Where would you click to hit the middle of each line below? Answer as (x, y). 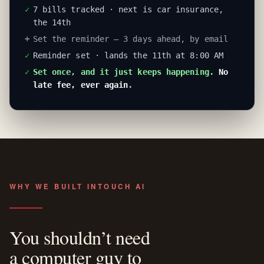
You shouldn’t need (80, 237)
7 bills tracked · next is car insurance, (128, 9)
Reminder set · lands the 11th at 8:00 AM (128, 55)
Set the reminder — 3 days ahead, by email (130, 39)
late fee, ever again (80, 85)
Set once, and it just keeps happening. (126, 72)
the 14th (52, 22)
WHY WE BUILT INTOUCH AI (78, 186)
